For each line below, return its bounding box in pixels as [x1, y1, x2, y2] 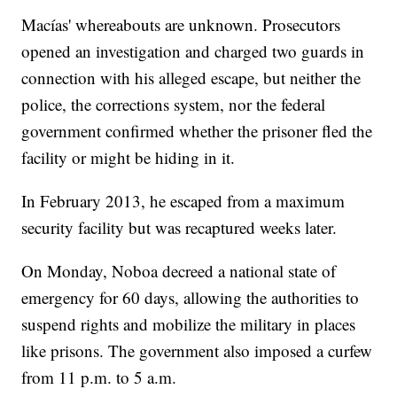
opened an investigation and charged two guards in [21, 40, 365, 63]
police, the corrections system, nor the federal [21, 93, 326, 116]
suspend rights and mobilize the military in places [21, 313, 356, 336]
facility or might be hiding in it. [21, 146, 236, 169]
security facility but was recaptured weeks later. [21, 216, 338, 239]
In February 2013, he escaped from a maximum [21, 190, 346, 213]
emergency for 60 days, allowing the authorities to [21, 286, 360, 309]
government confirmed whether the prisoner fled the [21, 120, 373, 143]
